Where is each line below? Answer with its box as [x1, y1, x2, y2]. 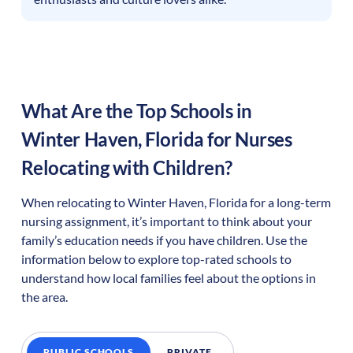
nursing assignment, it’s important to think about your [20, 214, 312, 229]
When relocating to [20, 195, 128, 210]
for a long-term [247, 195, 331, 210]
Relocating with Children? [20, 155, 232, 179]
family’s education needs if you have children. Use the [20, 232, 307, 248]
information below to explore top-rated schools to [20, 251, 292, 267]
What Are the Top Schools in [20, 98, 256, 122]
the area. [20, 289, 68, 305]
